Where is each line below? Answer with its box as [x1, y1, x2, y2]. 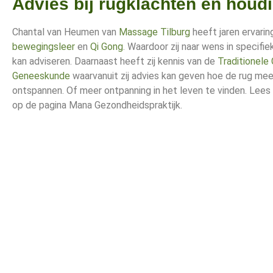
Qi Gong [90, 41, 123, 53]
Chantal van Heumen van [12, 26, 119, 38]
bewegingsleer [12, 41, 75, 53]
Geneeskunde [12, 70, 70, 82]
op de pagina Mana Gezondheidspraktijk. [12, 99, 182, 112]
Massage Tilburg [119, 26, 190, 38]
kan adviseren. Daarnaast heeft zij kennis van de [12, 55, 218, 68]
